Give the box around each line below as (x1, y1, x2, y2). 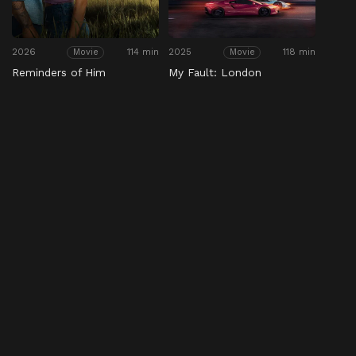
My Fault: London (168, 66, 262, 79)
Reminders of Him (12, 66, 106, 79)
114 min (127, 46, 160, 58)
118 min (283, 46, 316, 58)
